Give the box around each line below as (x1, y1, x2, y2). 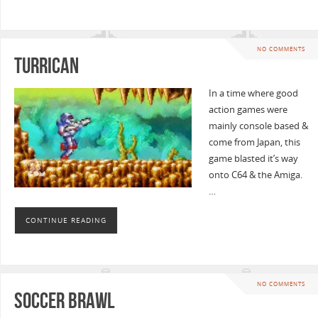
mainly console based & (208, 119, 308, 132)
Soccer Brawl (13, 288, 115, 312)
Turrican (13, 53, 79, 77)
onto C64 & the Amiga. (208, 168, 302, 181)
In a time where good (208, 87, 298, 99)
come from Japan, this (208, 136, 300, 148)
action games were (208, 103, 287, 116)
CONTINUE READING (25, 214, 106, 225)
